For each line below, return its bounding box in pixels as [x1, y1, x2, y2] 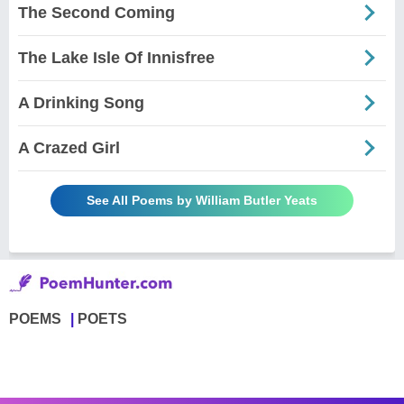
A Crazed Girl [18, 138, 120, 157]
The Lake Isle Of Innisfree [18, 48, 215, 67]
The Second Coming [18, 3, 175, 22]
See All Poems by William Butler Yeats [87, 192, 317, 207]
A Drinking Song [18, 93, 144, 112]
